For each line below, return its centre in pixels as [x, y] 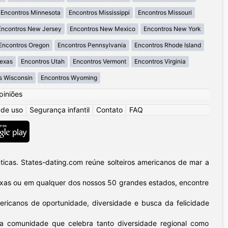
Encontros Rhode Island [167, 45]
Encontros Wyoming [69, 78]
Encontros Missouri [165, 13]
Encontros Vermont [99, 62]
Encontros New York [172, 29]
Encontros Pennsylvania [92, 45]
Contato [109, 110]
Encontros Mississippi [99, 13]
